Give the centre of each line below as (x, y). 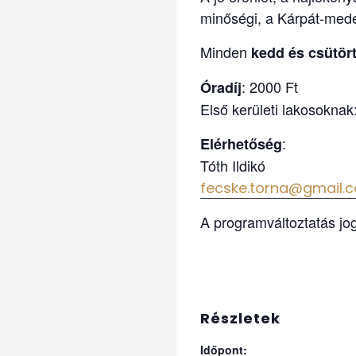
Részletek (240, 319)
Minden (226, 52)
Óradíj (221, 88)
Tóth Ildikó (233, 166)
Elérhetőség (241, 144)
